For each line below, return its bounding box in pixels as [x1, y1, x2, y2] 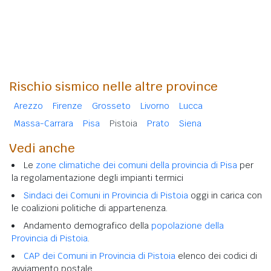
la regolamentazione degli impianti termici [11, 172, 183, 183]
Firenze [53, 100, 82, 111]
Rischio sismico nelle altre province [9, 78, 218, 94]
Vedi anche [9, 140, 75, 156]
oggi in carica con [188, 189, 262, 201]
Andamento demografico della [24, 220, 151, 231]
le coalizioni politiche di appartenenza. [11, 202, 168, 214]
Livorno [140, 100, 169, 111]
